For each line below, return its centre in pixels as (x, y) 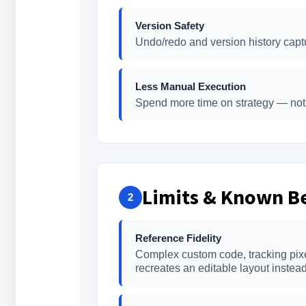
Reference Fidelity (178, 238)
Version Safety (169, 26)
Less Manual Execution (190, 86)
